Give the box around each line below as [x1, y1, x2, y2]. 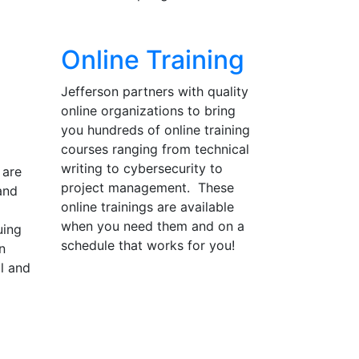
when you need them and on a [60, 218, 244, 234]
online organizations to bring [60, 103, 236, 119]
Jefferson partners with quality [60, 83, 248, 99]
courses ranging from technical [60, 141, 249, 157]
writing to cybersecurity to [60, 160, 223, 176]
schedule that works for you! [60, 237, 235, 253]
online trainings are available [60, 199, 234, 215]
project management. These [60, 179, 234, 196]
